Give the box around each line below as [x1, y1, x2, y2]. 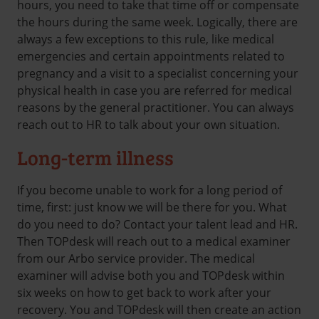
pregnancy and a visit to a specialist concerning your [17, 65, 298, 81]
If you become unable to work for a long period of [17, 182, 282, 199]
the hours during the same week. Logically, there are [17, 14, 298, 30]
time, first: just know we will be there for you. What [17, 199, 287, 216]
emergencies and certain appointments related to [17, 48, 285, 64]
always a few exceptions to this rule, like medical [17, 31, 274, 47]
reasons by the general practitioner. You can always [17, 99, 294, 115]
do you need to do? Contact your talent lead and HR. [17, 216, 298, 233]
